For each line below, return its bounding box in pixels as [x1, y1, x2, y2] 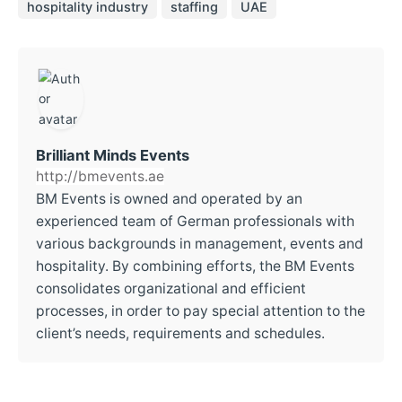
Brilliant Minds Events [36, 146, 189, 165]
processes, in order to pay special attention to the [36, 302, 365, 320]
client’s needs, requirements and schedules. [36, 325, 325, 343]
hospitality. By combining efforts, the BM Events [36, 258, 354, 275]
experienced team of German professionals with [36, 213, 354, 231]
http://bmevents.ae [36, 168, 164, 186]
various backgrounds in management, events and [36, 235, 363, 253]
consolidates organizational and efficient [36, 280, 306, 298]
